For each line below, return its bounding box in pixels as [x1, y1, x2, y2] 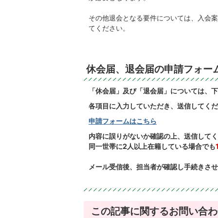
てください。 [89, 24, 129, 33]
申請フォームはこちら [89, 117, 157, 126]
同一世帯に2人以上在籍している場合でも [89, 142, 216, 151]
